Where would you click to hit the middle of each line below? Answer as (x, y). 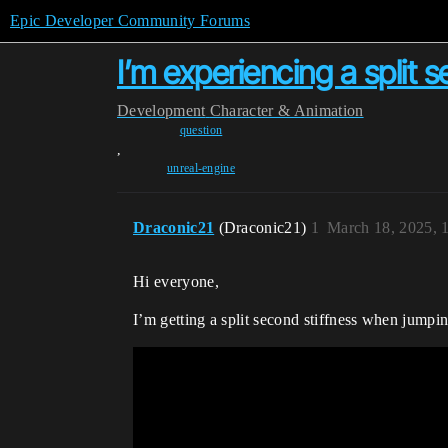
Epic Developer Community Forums (130, 20)
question (201, 130)
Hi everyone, (176, 281)
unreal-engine (201, 168)
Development (161, 110)
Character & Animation (286, 110)
